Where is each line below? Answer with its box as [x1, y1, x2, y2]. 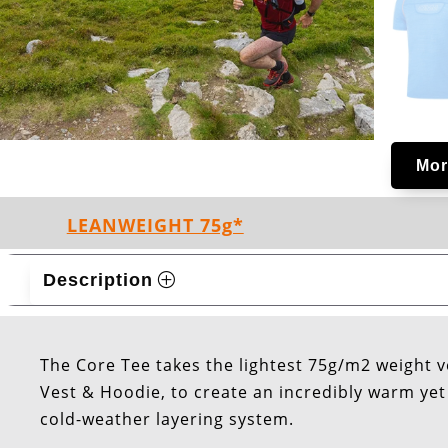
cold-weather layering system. [40, 408, 295, 431]
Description [42, 269, 153, 290]
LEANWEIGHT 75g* [66, 212, 244, 237]
